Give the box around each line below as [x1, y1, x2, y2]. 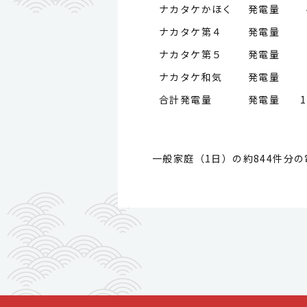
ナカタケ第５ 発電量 [159, 47, 286, 61]
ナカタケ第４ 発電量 [159, 24, 280, 38]
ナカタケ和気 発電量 [159, 69, 286, 84]
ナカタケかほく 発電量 [159, 1, 280, 16]
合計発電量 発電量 [159, 92, 286, 106]
